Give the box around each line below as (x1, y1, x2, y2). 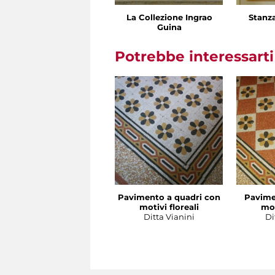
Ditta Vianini (144, 211, 195, 222)
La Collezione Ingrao (126, 12, 212, 22)
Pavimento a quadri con (118, 192, 220, 202)
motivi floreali (139, 201, 199, 212)
